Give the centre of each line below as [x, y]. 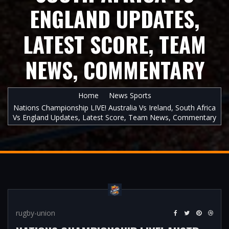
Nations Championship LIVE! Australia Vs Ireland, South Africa [114, 108]
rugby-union [36, 213]
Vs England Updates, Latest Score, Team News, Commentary [114, 117]
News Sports [130, 95]
